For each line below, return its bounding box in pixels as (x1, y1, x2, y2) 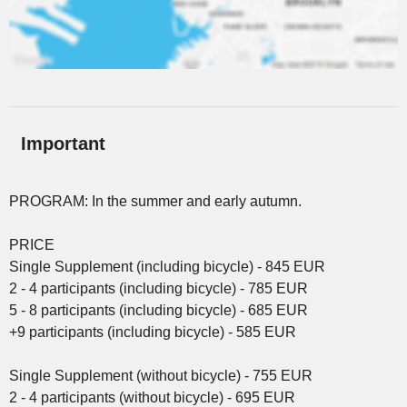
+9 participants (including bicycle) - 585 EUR (9, 323, 296, 340)
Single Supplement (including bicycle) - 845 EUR (9, 258, 325, 274)
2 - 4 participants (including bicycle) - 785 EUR (9, 280, 308, 296)
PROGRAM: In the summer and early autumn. (9, 193, 302, 209)
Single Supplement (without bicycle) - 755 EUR (9, 367, 313, 383)
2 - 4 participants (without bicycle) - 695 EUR (9, 389, 295, 405)
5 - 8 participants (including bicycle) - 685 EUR (9, 302, 308, 318)
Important (20, 133, 105, 154)
